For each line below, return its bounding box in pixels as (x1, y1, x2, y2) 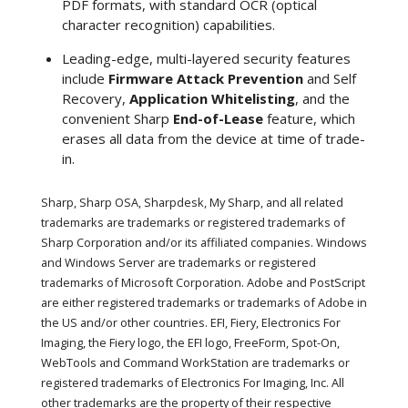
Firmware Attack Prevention (107, 69, 303, 88)
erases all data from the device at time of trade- (61, 129, 365, 148)
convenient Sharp (61, 109, 173, 128)
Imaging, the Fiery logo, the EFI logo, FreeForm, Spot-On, (41, 334, 340, 352)
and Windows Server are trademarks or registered (41, 254, 316, 271)
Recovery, (61, 89, 129, 108)
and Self (302, 69, 356, 88)
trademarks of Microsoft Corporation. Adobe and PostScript (41, 274, 365, 291)
